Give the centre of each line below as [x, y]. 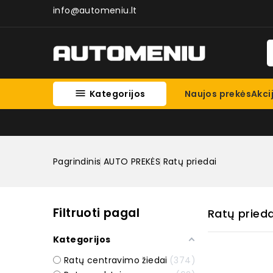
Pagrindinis [77, 161]
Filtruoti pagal [96, 213]
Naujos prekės [218, 94]
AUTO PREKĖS [132, 161]
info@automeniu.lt [95, 10]
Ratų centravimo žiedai [116, 260]
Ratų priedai [190, 161]
